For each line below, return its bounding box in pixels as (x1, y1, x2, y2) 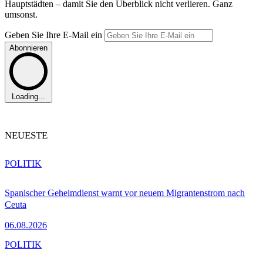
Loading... (12, 92, 45, 102)
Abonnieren (9, 43, 48, 52)
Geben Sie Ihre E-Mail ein (5, 29, 104, 40)
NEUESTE (5, 130, 48, 141)
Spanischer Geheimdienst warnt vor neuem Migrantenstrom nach (5, 188, 245, 198)
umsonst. (5, 9, 38, 19)
